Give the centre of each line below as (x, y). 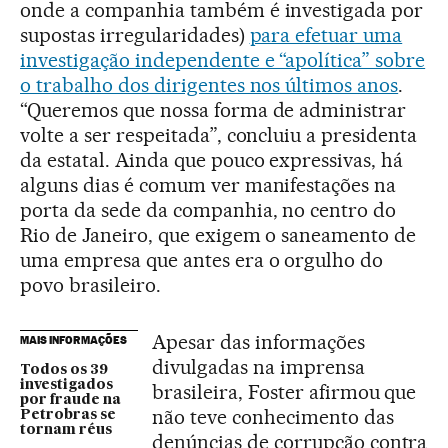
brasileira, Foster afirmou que (284, 392)
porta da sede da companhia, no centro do (208, 210)
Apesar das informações (258, 342)
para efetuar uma (326, 35)
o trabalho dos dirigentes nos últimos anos (209, 85)
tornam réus (66, 430)
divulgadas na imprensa (258, 367)
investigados (66, 385)
